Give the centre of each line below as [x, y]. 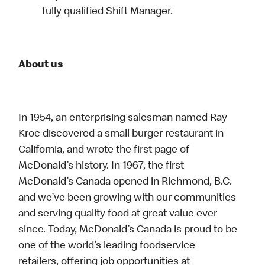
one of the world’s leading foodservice [107, 246]
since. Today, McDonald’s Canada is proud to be [128, 230]
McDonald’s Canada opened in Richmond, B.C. [125, 182]
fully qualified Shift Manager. [108, 12]
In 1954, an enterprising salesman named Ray [123, 119]
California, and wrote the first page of [104, 151]
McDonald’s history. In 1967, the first [101, 167]
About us [41, 65]
